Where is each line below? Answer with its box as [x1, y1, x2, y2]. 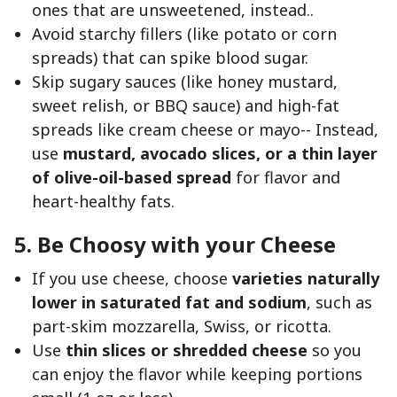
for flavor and [231, 167, 340, 189]
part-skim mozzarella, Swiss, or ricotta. [32, 315, 331, 338]
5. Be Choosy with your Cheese [14, 230, 336, 260]
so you [307, 339, 362, 362]
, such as [307, 292, 372, 314]
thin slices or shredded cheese [66, 339, 307, 362]
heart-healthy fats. [32, 191, 175, 213]
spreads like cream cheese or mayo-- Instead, [32, 119, 378, 141]
